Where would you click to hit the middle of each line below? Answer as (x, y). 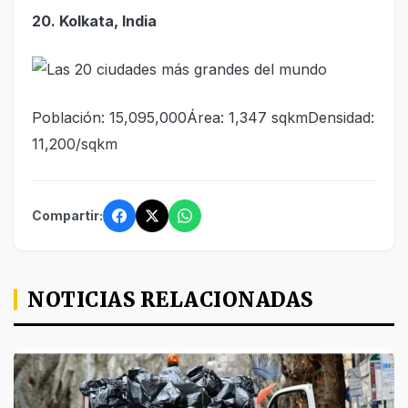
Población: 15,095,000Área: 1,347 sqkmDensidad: (203, 117)
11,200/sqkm (75, 143)
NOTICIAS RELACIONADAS (170, 299)
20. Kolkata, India (94, 20)
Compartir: (67, 216)
